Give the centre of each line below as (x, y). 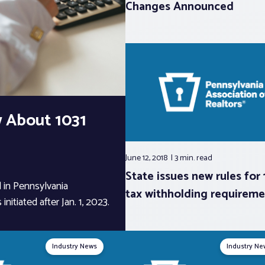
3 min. (185, 159)
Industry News (74, 247)
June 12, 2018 (147, 159)
